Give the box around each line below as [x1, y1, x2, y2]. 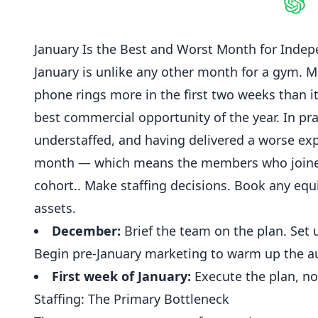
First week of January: [52, 268, 191, 285]
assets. [34, 199, 76, 216]
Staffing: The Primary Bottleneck [34, 290, 229, 307]
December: [52, 222, 121, 239]
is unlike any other [79, 63, 197, 80]
